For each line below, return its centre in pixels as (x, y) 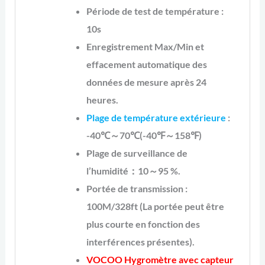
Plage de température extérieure (156, 118)
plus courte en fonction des (143, 224)
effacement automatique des (147, 64)
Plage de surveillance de (137, 153)
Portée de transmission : (137, 189)
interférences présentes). (141, 242)
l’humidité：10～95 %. (134, 171)
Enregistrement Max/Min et (146, 47)
